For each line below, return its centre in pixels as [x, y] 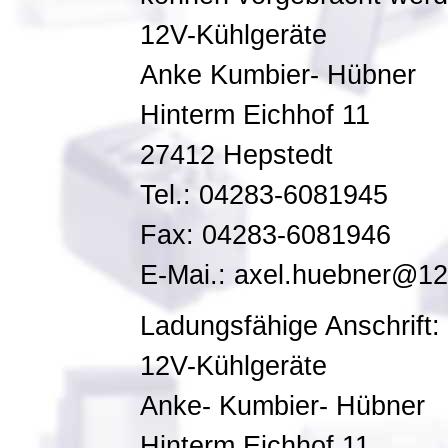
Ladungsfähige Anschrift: [290, 326]
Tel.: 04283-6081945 [264, 195]
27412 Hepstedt [236, 155]
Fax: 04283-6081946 [265, 235]
